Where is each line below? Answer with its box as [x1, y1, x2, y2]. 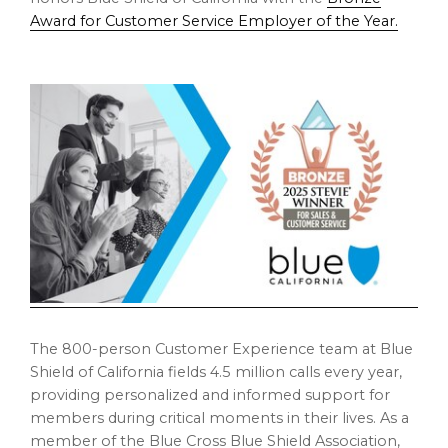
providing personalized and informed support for [30, 385, 390, 404]
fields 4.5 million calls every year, [164, 362, 402, 381]
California [97, 362, 164, 381]
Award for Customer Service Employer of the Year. [30, 12, 398, 31]
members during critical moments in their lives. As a [30, 408, 409, 427]
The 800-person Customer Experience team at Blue [30, 339, 413, 358]
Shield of [30, 362, 97, 381]
